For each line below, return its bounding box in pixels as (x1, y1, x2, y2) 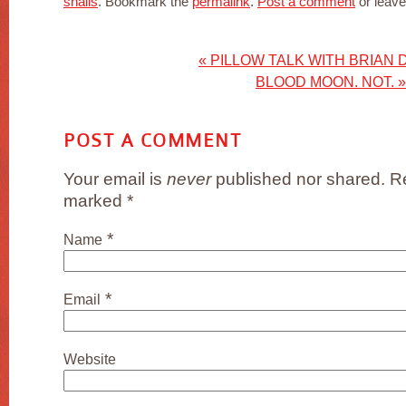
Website (63, 350, 116, 367)
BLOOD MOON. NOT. (256, 72, 398, 90)
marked (63, 190, 127, 210)
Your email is (63, 169, 167, 188)
